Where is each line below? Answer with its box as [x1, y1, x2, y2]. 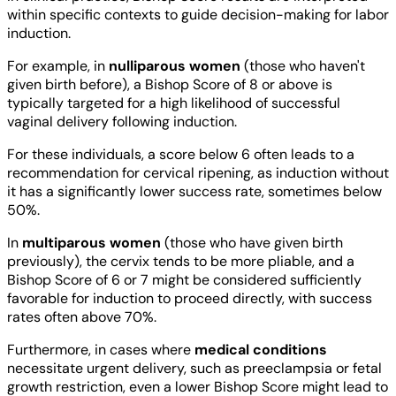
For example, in [7, 57, 109, 76]
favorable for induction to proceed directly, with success [7, 289, 372, 308]
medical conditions [194, 340, 327, 360]
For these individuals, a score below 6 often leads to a [7, 145, 354, 164]
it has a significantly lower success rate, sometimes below [7, 182, 382, 202]
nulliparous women [109, 57, 240, 76]
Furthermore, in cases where [7, 340, 194, 360]
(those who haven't [240, 57, 365, 76]
